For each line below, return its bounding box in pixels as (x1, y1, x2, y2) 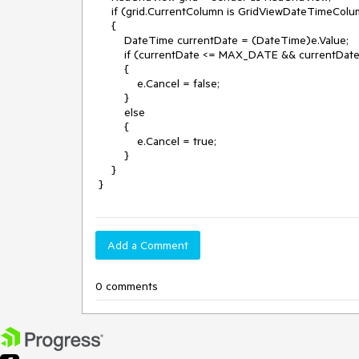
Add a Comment (107, 238, 188, 252)
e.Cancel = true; (95, 134, 137, 148)
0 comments (95, 279, 158, 293)
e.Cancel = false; (95, 76, 137, 91)
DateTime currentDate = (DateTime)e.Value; (95, 33, 124, 47)
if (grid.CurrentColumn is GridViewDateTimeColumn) (95, 4, 111, 18)
